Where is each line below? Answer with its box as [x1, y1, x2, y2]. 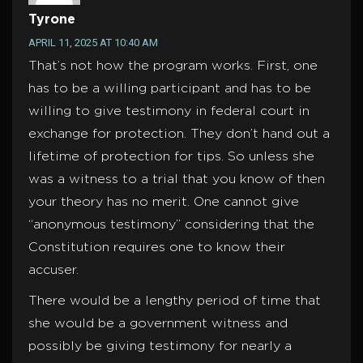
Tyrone [28, 14, 75, 27]
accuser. [28, 264, 79, 277]
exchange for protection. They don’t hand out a [28, 128, 330, 141]
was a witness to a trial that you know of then [28, 173, 325, 186]
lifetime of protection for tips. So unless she [28, 151, 314, 164]
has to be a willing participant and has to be [28, 83, 311, 96]
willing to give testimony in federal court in [28, 105, 310, 118]
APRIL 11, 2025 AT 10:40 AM [28, 36, 158, 49]
